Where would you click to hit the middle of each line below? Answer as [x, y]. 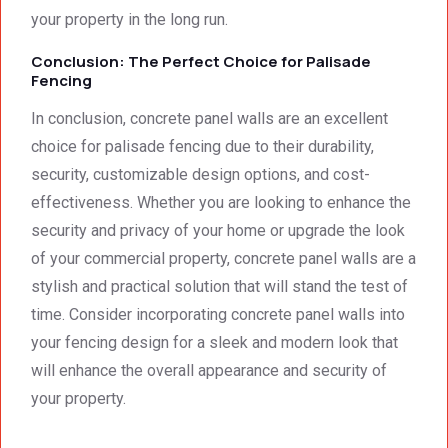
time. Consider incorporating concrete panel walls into [218, 314]
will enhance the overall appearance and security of [209, 370]
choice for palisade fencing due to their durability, [202, 146]
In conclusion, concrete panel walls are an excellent [209, 118]
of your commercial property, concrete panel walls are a [223, 258]
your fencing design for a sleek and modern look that [214, 342]
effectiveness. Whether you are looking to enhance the [221, 202]
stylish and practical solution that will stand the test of [219, 286]
